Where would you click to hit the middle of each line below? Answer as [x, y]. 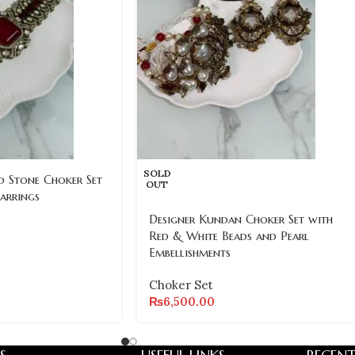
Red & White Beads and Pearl [229, 235]
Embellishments [190, 252]
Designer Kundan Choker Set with [241, 219]
